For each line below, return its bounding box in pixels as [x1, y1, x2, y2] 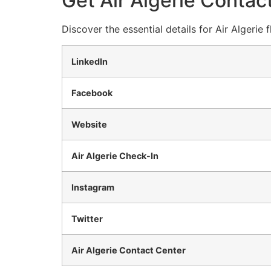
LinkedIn [71, 56, 108, 67]
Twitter [71, 213, 103, 224]
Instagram [71, 181, 114, 192]
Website [71, 119, 107, 129]
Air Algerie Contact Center [71, 244, 186, 255]
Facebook [71, 87, 113, 98]
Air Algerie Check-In [71, 150, 158, 161]
